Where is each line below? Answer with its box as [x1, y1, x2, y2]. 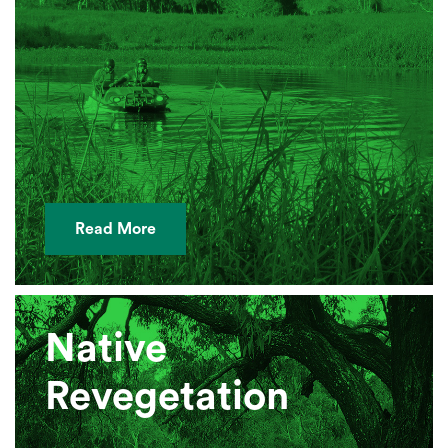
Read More [75, 221, 156, 238]
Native [45, 329, 167, 370]
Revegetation [45, 377, 289, 418]
